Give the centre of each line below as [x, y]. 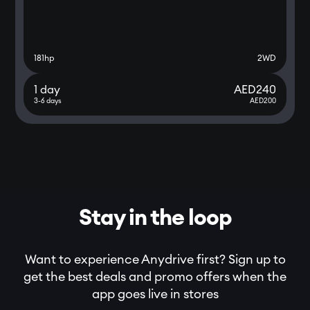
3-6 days [48, 101]
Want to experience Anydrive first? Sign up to [155, 259]
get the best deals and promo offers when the [155, 277]
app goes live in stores [155, 294]
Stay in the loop [155, 218]
